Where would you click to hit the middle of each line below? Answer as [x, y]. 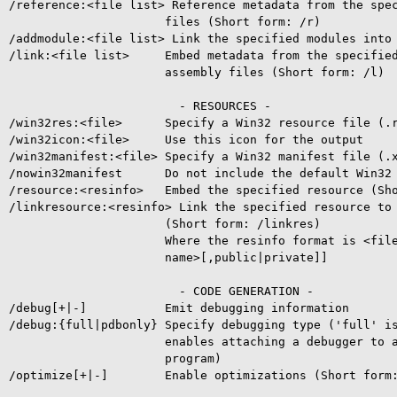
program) [115, 358]
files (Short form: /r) [165, 22]
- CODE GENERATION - [161, 291]
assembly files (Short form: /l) [197, 72]
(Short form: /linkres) [165, 224]
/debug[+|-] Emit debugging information [179, 308]
